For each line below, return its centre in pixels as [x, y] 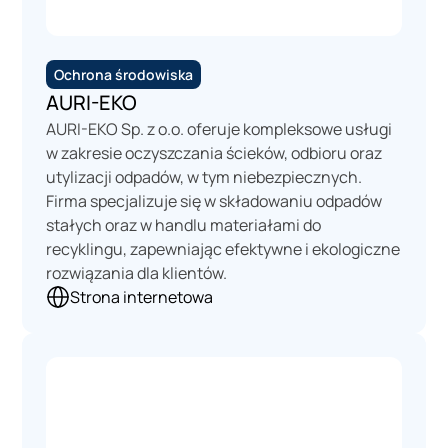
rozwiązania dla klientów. [137, 272]
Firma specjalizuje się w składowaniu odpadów [214, 200]
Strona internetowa [142, 296]
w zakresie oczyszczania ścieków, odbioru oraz [214, 152]
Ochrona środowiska [124, 74]
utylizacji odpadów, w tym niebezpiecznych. [204, 176]
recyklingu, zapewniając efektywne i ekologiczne [223, 248]
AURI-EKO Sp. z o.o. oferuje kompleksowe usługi [219, 128]
